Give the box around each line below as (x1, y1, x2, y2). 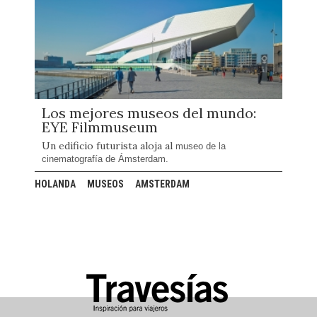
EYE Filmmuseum (42, 118, 158, 136)
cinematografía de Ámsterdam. (42, 154, 168, 164)
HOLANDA (35, 178, 76, 190)
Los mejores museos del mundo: (42, 104, 256, 122)
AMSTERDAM (135, 178, 190, 190)
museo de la (175, 141, 226, 151)
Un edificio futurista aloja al (42, 139, 175, 152)
